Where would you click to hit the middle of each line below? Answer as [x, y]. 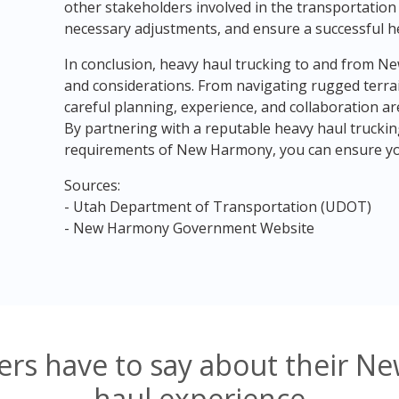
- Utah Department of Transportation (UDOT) [217, 207]
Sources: [92, 185]
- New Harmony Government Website [189, 228]
